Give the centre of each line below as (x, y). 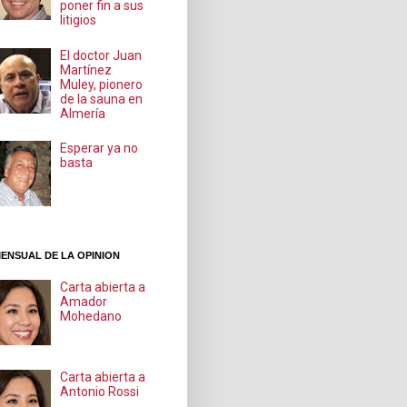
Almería (83, 113)
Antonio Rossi (100, 392)
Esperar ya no (99, 149)
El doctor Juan (101, 55)
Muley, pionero (102, 84)
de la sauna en (102, 99)
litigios (79, 20)
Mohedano (91, 316)
